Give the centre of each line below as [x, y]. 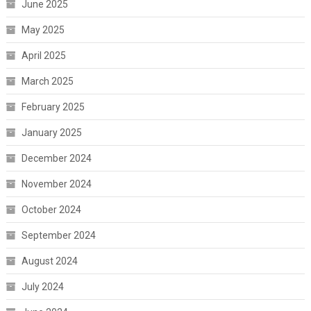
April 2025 [43, 56]
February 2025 [53, 107]
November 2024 [56, 184]
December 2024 [56, 159]
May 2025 [43, 30]
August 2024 [49, 261]
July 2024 [42, 287]
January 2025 [51, 133]
